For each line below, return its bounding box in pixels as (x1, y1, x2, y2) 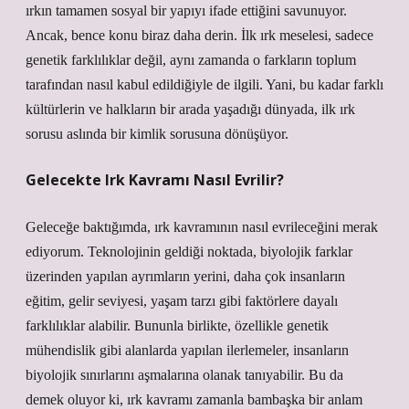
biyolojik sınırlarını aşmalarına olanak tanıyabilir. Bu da (26, 367, 343, 383)
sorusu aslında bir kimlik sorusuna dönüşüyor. (26, 126, 288, 142)
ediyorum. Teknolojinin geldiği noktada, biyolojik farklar (26, 244, 352, 259)
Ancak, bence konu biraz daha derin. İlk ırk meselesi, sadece (26, 27, 373, 43)
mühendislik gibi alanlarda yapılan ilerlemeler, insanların (26, 342, 349, 358)
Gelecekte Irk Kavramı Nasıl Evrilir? (26, 170, 284, 190)
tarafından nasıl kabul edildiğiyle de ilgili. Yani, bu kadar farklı (26, 77, 383, 92)
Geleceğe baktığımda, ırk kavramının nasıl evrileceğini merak (26, 219, 378, 235)
